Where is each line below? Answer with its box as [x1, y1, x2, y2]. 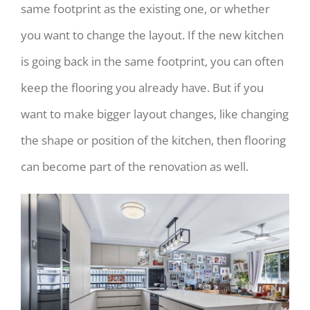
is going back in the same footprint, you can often [21, 53, 284, 69]
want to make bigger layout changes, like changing [21, 105, 289, 122]
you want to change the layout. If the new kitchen [21, 26, 284, 43]
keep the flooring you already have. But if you [21, 79, 264, 95]
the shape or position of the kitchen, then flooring [21, 131, 286, 148]
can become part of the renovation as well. [21, 158, 248, 174]
